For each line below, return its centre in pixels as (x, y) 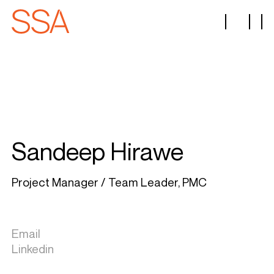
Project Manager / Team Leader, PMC (109, 182)
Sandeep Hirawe (98, 151)
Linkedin (33, 249)
